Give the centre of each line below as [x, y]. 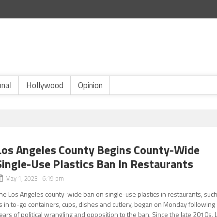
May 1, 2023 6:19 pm [35, 178]
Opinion [90, 85]
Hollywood [45, 85]
